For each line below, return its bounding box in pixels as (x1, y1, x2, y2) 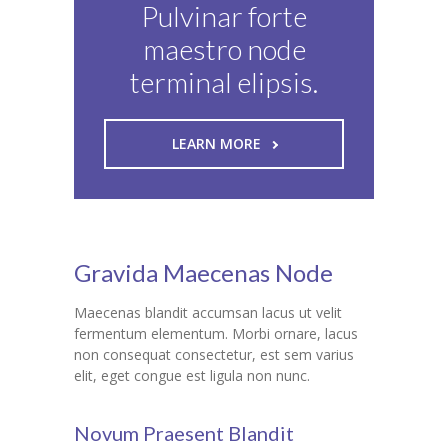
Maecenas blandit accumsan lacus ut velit (74, 303, 342, 323)
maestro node (142, 32, 306, 67)
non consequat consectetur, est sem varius (74, 345, 354, 365)
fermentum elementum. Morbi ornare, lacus (74, 324, 358, 344)
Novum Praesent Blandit (74, 421, 294, 446)
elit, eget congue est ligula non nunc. (74, 366, 310, 386)
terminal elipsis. (130, 65, 318, 100)
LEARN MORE (171, 134, 261, 154)
